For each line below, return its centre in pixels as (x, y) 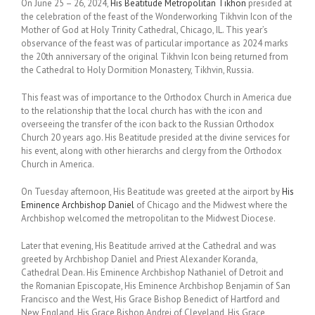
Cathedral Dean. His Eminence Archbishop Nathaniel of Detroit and (152, 272)
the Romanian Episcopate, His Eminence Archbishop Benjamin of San (156, 285)
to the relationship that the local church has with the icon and (142, 110)
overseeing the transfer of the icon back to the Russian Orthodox (148, 124)
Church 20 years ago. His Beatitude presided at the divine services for (155, 137)
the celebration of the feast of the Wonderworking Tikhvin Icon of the (157, 16)
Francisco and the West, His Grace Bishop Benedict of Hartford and (150, 299)
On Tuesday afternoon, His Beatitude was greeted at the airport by (152, 191)
